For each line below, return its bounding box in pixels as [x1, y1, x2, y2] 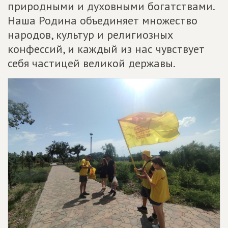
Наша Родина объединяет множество [8, 13, 197, 27]
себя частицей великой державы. [8, 56, 176, 70]
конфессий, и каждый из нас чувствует [8, 42, 205, 56]
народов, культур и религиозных [8, 27, 173, 42]
